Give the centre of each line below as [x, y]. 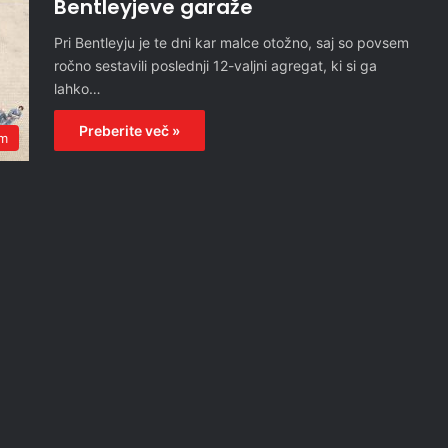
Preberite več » [129, 130]
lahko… [77, 88]
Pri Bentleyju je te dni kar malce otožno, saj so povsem [231, 42]
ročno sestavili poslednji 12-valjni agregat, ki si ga [215, 65]
